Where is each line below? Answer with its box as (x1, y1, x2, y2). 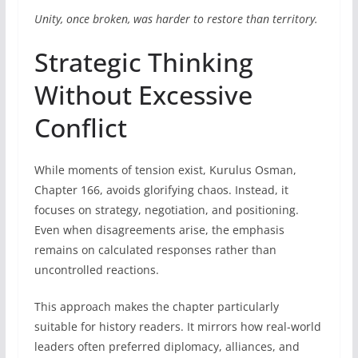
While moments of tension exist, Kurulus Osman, (34, 161, 296, 177)
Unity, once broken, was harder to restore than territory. (34, 10, 318, 26)
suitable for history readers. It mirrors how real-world (34, 318, 321, 334)
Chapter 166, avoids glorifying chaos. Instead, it (34, 181, 288, 197)
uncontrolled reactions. (34, 261, 159, 277)
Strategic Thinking (34, 44, 253, 79)
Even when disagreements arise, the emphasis (34, 221, 284, 237)
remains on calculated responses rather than (34, 241, 276, 257)
